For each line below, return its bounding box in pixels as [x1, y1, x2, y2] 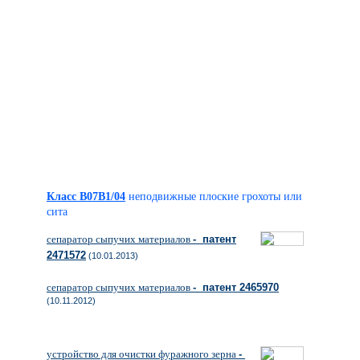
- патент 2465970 [193, 281, 279, 293]
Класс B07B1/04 [47, 190, 125, 202]
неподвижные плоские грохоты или [129, 190, 302, 202]
